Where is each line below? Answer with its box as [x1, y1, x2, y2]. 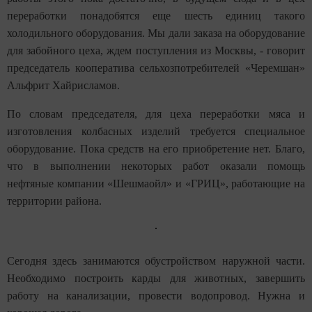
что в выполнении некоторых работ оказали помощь [7, 159, 305, 172]
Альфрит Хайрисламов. [7, 79, 120, 91]
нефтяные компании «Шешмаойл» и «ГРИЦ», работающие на [7, 177, 305, 189]
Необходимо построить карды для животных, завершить [7, 272, 305, 284]
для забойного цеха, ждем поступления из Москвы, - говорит [7, 44, 305, 56]
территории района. [7, 194, 102, 207]
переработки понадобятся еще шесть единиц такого [7, 9, 305, 22]
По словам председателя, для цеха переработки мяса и [7, 107, 305, 120]
